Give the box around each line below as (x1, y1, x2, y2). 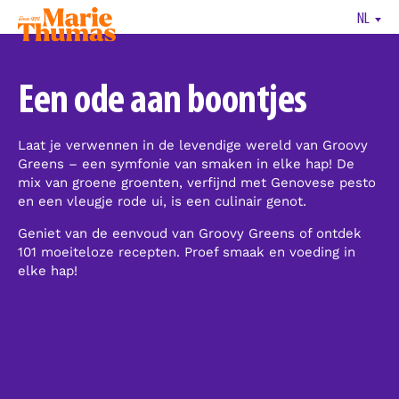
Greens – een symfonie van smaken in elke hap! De (18, 156, 354, 172)
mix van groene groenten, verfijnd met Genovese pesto (18, 175, 376, 191)
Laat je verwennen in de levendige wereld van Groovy (18, 137, 368, 153)
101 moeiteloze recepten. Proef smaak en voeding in (18, 244, 355, 260)
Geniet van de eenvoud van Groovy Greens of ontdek (18, 225, 362, 241)
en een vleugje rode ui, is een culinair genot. (18, 193, 306, 209)
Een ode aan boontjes (18, 81, 307, 123)
